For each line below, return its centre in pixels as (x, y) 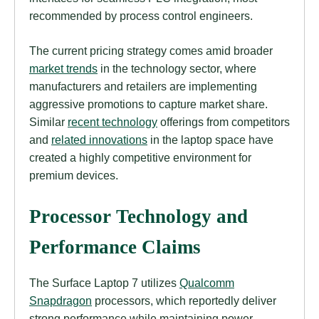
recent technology (113, 121)
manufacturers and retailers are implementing (143, 86)
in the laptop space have (210, 139)
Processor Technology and (138, 217)
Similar (48, 121)
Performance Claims (115, 247)
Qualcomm (207, 283)
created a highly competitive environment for (140, 157)
